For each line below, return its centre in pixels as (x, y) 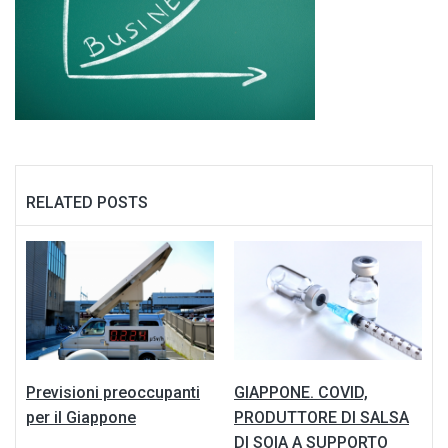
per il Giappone (81, 417)
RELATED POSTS (87, 202)
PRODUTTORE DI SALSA (321, 417)
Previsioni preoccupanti (113, 392)
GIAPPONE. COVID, (301, 392)
